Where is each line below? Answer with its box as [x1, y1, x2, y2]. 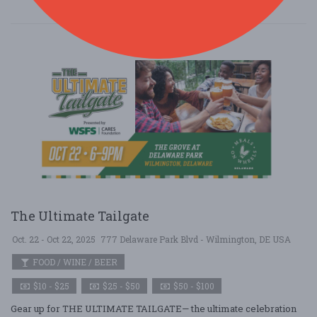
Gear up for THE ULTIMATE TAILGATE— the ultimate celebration [11, 302, 296, 315]
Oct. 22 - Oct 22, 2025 [12, 234, 96, 245]
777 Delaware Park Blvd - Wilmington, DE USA [100, 234, 291, 245]
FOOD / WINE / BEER [30, 256, 117, 267]
